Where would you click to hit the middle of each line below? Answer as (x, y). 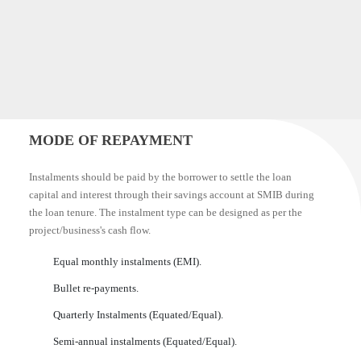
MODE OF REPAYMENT (111, 140)
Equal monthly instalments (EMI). (127, 261)
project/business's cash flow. (90, 230)
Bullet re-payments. (96, 288)
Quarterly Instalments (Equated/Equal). (138, 315)
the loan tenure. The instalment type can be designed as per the (166, 212)
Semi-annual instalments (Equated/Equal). (145, 341)
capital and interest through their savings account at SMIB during (172, 195)
